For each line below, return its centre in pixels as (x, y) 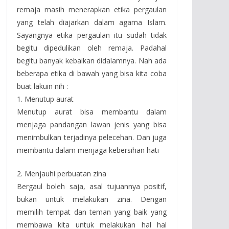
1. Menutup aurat (45, 99)
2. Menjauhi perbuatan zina (62, 173)
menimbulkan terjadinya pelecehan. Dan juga (92, 137)
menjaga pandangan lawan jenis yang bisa (92, 124)
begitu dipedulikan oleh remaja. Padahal (92, 48)
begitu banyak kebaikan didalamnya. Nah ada (92, 60)
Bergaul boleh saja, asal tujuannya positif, (92, 186)
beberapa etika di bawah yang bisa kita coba (92, 73)
